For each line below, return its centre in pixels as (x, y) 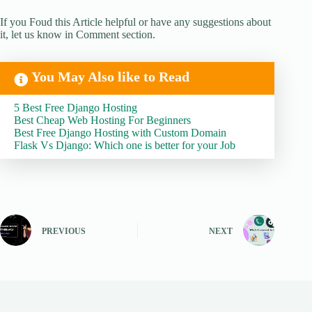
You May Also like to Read (110, 77)
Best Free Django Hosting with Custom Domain (120, 133)
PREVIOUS (64, 231)
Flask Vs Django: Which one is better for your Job (125, 146)
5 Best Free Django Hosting (76, 108)
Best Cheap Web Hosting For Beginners (102, 120)
